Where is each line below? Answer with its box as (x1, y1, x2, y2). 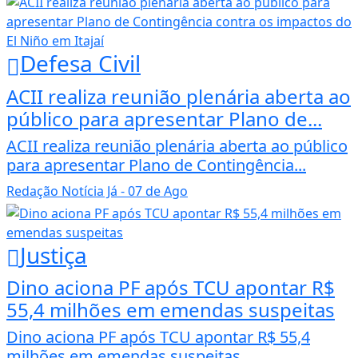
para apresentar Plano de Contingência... (6, 153, 306, 176)
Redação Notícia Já (6, 181, 117, 200)
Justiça (20, 239, 87, 270)
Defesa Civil (20, 48, 141, 79)
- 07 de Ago (117, 181, 188, 200)
